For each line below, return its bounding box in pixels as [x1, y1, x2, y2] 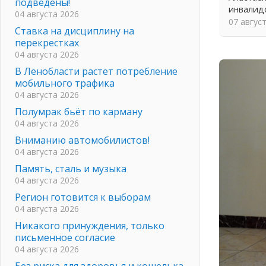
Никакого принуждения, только [15, 218, 164, 232]
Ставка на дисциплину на [15, 24, 134, 37]
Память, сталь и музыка [15, 161, 126, 175]
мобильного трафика [15, 76, 115, 90]
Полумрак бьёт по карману [15, 104, 142, 118]
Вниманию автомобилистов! [15, 133, 150, 147]
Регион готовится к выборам [15, 190, 151, 204]
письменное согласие [15, 230, 115, 244]
